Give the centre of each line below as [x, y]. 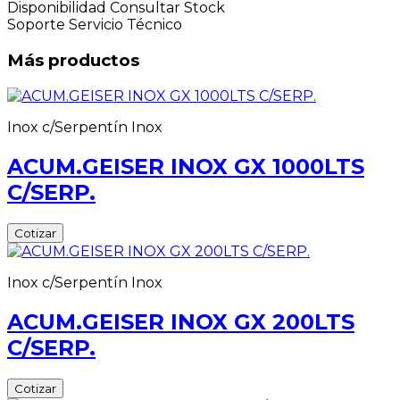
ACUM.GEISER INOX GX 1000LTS [186, 166]
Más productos [73, 61]
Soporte [36, 25]
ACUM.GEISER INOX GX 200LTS [181, 321]
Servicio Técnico [125, 25]
